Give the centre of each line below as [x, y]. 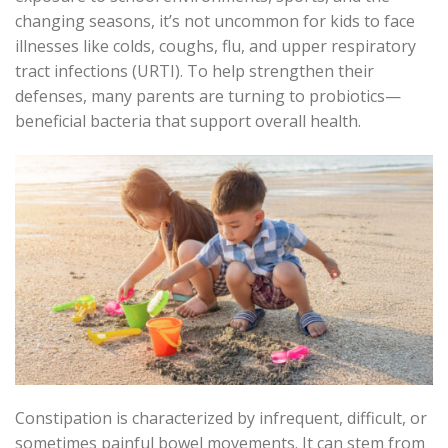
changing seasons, [87, 21]
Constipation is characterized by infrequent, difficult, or [221, 417]
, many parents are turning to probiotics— [242, 96]
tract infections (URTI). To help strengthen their [194, 71]
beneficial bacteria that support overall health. [190, 121]
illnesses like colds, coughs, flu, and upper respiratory [215, 46]
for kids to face [357, 21]
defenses [49, 96]
